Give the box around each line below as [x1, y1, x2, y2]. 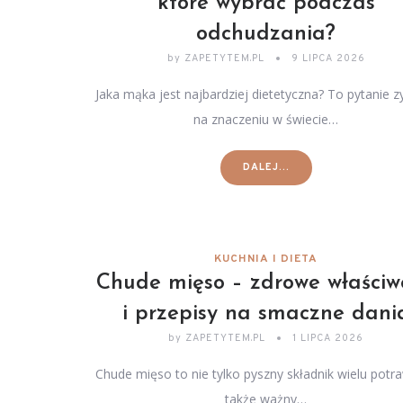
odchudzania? [196, 23, 336, 45]
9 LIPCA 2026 [291, 52, 365, 65]
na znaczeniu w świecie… [193, 111, 339, 128]
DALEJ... [242, 161, 290, 174]
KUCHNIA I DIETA [214, 252, 318, 266]
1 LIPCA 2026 [292, 332, 364, 345]
